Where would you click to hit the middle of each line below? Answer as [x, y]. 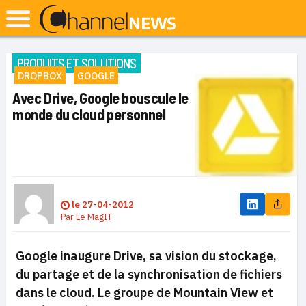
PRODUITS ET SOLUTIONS [76, 63]
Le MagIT [94, 217]
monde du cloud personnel [89, 114]
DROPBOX [40, 76]
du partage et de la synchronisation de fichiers [149, 274]
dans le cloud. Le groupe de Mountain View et [144, 293]
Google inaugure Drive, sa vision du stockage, [146, 256]
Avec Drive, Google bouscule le [101, 98]
